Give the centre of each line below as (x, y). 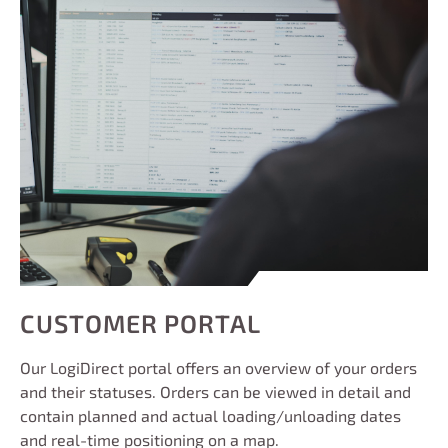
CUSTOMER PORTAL (140, 322)
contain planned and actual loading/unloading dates (210, 415)
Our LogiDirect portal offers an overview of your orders (218, 367)
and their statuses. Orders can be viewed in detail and (215, 391)
